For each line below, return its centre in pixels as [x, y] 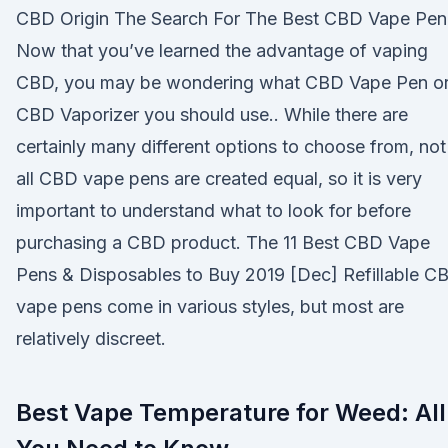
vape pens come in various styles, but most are [210, 306]
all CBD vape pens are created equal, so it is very [219, 178]
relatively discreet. [91, 338]
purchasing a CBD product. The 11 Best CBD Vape [223, 242]
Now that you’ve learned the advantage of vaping [222, 50]
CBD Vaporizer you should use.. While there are [212, 114]
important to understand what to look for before [213, 210]
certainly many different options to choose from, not [231, 146]
